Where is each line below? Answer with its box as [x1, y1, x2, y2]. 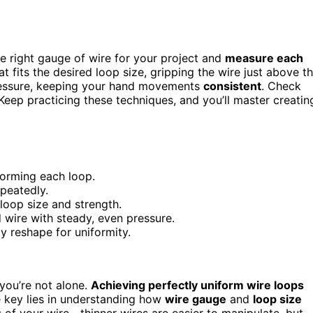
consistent [203, 78, 261, 93]
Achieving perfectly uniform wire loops [91, 277, 304, 292]
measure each [225, 50, 303, 65]
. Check [261, 78, 301, 93]
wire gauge [165, 291, 226, 306]
